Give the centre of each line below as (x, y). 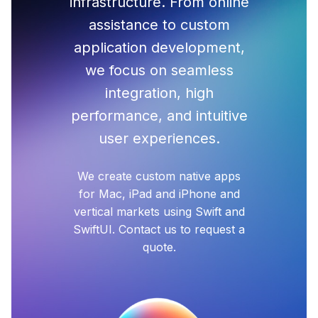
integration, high (159, 93)
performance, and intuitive (159, 116)
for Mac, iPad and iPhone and (159, 194)
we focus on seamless (159, 70)
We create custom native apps (159, 176)
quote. (159, 247)
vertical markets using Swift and (159, 212)
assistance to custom (159, 25)
